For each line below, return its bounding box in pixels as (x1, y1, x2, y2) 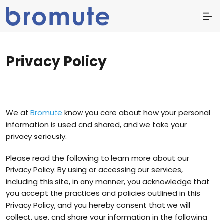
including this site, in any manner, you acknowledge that (6, 176, 210, 187)
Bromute (30, 108, 62, 118)
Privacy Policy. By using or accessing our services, (6, 165, 183, 175)
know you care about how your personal (62, 108, 210, 118)
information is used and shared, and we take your (6, 119, 187, 130)
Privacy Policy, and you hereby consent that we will (6, 200, 190, 210)
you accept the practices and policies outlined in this (6, 188, 200, 198)
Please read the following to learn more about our (6, 153, 189, 163)
